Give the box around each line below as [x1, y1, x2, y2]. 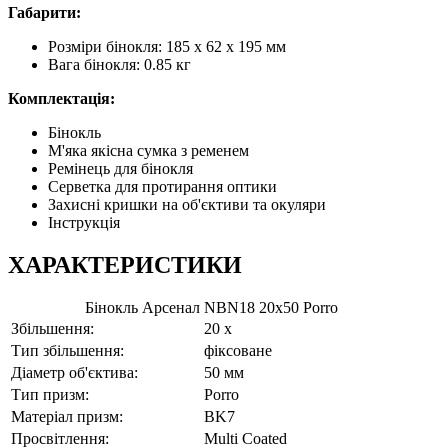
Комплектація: [8, 90, 115, 108]
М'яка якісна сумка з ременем [48, 142, 249, 160]
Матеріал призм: [11, 407, 123, 425]
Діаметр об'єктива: [11, 363, 138, 381]
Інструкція [48, 214, 120, 232]
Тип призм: [11, 385, 89, 403]
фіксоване [204, 341, 272, 359]
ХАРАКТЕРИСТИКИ [8, 252, 242, 279]
